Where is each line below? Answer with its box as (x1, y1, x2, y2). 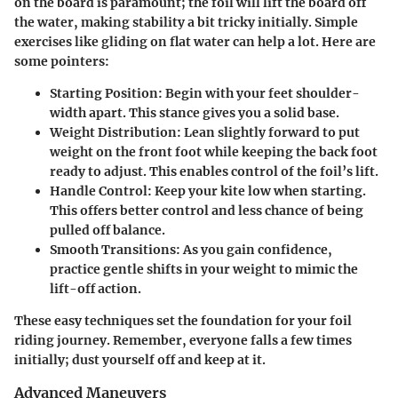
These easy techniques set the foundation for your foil (14, 312, 352, 329)
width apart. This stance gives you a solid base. (50, 104, 339, 121)
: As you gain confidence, (176, 241, 332, 258)
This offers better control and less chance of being (50, 202, 363, 219)
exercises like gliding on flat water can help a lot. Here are (14, 33, 376, 50)
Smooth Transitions (50, 241, 176, 258)
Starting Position (50, 84, 158, 101)
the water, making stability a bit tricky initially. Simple (14, 13, 358, 30)
